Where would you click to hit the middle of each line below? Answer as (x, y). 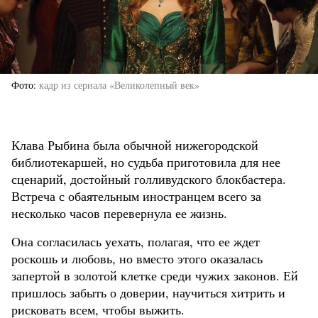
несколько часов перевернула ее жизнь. (119, 213)
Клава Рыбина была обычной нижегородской (135, 145)
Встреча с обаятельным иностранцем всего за (136, 196)
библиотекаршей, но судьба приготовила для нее (146, 162)
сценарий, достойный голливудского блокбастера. (149, 179)
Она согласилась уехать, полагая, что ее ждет (136, 242)
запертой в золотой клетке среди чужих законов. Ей (155, 276)
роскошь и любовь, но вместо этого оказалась (137, 259)
